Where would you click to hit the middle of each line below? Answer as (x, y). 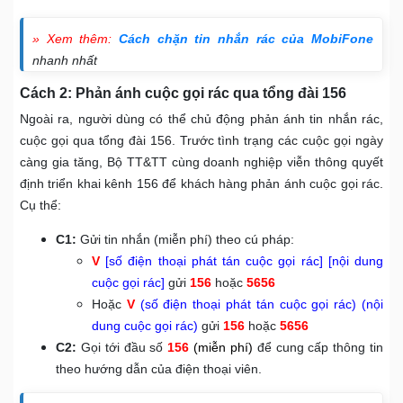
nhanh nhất (65, 61)
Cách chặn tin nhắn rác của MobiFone (246, 39)
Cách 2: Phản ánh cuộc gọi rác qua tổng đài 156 (185, 94)
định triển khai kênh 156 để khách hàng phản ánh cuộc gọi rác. (201, 184)
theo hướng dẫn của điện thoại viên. (159, 369)
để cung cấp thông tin (318, 348)
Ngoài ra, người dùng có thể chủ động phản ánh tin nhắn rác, (201, 119)
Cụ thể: (40, 206)
